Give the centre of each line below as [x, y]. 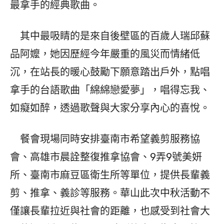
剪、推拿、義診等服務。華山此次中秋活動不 [110, 193]
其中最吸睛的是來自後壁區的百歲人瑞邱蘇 [110, 36]
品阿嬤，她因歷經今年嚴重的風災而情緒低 [105, 54]
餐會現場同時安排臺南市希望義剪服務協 [105, 139]
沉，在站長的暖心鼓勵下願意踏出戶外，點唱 [110, 72]
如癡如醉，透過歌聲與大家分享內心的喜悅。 [110, 108]
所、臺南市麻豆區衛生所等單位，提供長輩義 [110, 175]
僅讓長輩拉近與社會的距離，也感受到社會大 [110, 211]
